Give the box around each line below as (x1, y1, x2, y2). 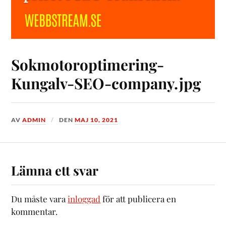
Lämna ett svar (11, 161, 99, 179)
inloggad (68, 193, 101, 205)
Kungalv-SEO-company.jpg (11, 73, 201, 93)
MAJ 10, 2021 (75, 116, 119, 124)
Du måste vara (11, 193, 68, 205)
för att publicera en (100, 193, 177, 205)
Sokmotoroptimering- (11, 54, 164, 74)
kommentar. (11, 206, 58, 217)
